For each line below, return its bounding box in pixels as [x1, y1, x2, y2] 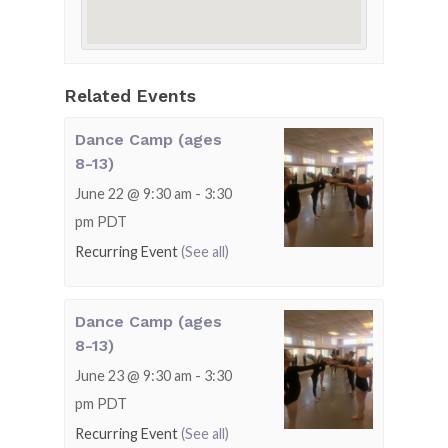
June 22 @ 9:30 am [75, 185, 192, 203]
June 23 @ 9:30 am [75, 367, 192, 385]
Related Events [64, 86, 196, 107]
